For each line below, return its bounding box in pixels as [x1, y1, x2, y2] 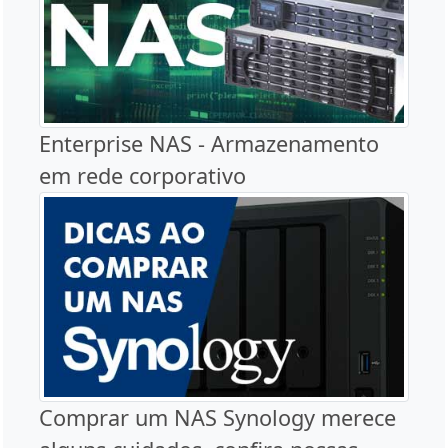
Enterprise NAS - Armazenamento [39, 128, 379, 158]
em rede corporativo [39, 160, 246, 190]
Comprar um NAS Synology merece [39, 402, 396, 432]
